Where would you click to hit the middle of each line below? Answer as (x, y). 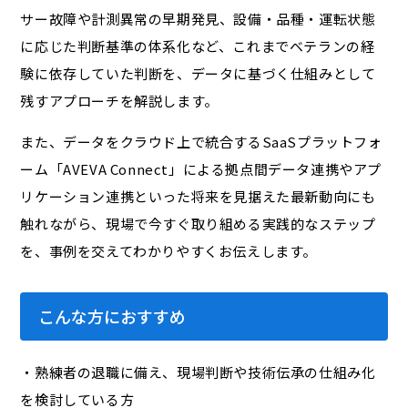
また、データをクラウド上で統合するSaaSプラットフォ (201, 142)
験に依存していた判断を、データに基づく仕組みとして (198, 74)
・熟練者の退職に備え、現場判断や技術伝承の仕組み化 (198, 372)
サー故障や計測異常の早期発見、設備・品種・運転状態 (198, 19)
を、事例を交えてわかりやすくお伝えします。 (169, 251)
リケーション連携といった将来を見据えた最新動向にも (198, 197)
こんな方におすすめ (112, 316)
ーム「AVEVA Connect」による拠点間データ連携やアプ (201, 169)
